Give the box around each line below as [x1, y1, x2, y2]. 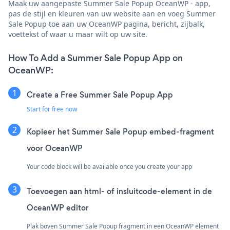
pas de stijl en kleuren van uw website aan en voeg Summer [8, 8, 216, 18]
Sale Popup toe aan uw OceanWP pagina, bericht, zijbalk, [8, 18, 205, 29]
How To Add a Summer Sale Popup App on [8, 51, 183, 64]
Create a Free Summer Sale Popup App [27, 89, 173, 100]
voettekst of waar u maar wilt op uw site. [8, 29, 147, 39]
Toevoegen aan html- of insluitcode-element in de [27, 185, 212, 197]
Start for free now [27, 104, 77, 113]
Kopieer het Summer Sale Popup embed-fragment [27, 126, 214, 137]
